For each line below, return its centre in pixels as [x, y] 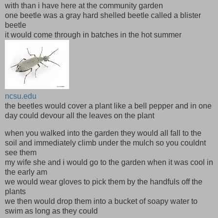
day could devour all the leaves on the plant [80, 116]
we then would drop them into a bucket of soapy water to [101, 201]
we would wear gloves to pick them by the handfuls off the [104, 182]
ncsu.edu [21, 96]
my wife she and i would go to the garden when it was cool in [109, 162]
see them [21, 152]
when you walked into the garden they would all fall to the [103, 133]
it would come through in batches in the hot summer [93, 35]
